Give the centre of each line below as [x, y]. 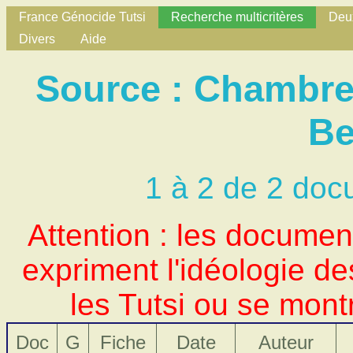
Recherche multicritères [237, 17]
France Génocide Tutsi [82, 17]
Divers [37, 39]
